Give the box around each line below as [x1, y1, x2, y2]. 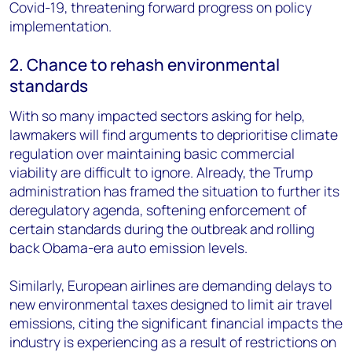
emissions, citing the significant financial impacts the [9, 313, 343, 332]
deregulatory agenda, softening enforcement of [9, 200, 306, 219]
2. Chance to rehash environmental [9, 53, 280, 75]
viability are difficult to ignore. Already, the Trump [9, 163, 313, 181]
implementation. [9, 16, 112, 35]
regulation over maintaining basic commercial [9, 144, 295, 163]
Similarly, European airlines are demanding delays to [9, 276, 332, 295]
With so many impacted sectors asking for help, [9, 106, 305, 125]
